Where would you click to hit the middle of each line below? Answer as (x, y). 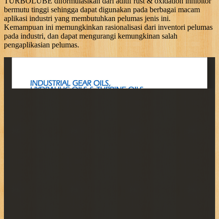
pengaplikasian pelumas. (42, 44)
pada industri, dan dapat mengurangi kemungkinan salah (91, 36)
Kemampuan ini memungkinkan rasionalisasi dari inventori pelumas (108, 27)
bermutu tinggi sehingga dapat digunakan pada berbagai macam (102, 9)
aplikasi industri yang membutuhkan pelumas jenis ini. (87, 18)
